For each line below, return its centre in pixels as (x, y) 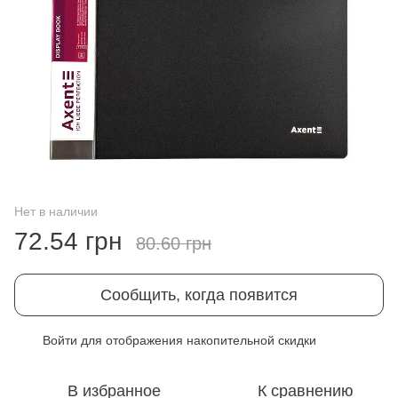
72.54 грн (68, 241)
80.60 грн (174, 243)
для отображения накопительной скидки (197, 340)
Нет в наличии (56, 211)
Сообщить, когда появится (199, 295)
